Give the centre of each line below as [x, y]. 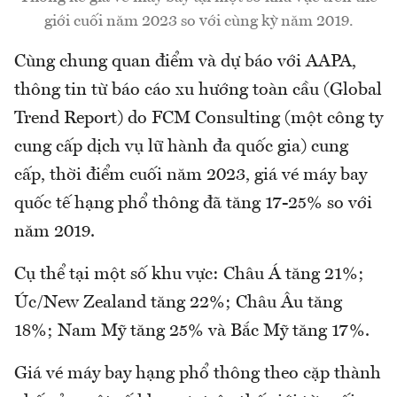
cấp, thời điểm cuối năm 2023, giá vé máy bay [191, 176]
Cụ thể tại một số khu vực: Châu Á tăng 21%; [189, 275]
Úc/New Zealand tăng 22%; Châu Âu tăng [178, 304]
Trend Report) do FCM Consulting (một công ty [198, 119]
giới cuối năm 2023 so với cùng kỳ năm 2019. [198, 22]
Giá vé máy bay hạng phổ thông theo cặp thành [198, 374]
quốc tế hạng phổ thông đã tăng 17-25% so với [193, 204]
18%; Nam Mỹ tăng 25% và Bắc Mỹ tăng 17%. [192, 332]
